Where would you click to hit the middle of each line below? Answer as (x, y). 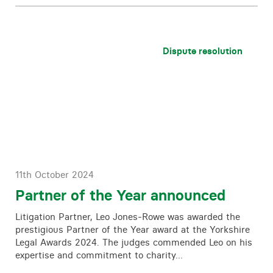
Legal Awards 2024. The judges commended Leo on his (134, 242)
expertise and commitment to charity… (99, 255)
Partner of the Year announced (120, 195)
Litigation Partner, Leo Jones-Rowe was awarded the (128, 217)
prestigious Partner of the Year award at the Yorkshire (133, 229)
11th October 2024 (55, 175)
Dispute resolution (203, 51)
